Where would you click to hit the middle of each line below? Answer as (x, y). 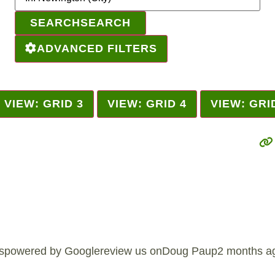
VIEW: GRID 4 (147, 104)
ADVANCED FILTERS (97, 49)
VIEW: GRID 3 (44, 104)
